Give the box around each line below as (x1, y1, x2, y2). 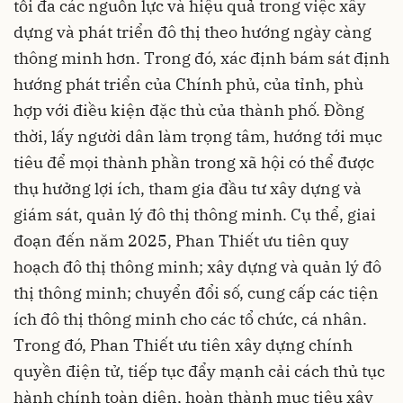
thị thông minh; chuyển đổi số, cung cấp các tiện (13, 282, 379, 304)
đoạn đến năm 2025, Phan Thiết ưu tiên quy (13, 230, 349, 252)
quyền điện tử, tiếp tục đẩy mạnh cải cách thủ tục (13, 361, 385, 382)
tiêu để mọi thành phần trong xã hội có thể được (13, 152, 374, 174)
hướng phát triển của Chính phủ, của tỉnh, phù (13, 74, 363, 95)
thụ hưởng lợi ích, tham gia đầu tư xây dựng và (13, 178, 362, 200)
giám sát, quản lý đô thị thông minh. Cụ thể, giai (13, 204, 376, 226)
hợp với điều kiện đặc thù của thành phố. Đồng (13, 100, 364, 121)
